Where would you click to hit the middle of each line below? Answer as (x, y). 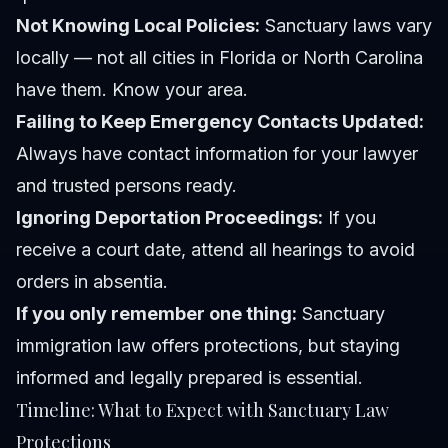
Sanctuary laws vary (346, 26)
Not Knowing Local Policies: (138, 26)
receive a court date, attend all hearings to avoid (215, 250)
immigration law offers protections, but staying (208, 346)
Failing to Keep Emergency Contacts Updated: (220, 122)
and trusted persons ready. (126, 186)
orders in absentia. (92, 282)
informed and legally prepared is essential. (189, 378)
